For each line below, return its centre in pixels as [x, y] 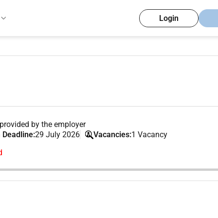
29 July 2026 [58, 135]
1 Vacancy [150, 135]
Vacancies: [113, 135]
